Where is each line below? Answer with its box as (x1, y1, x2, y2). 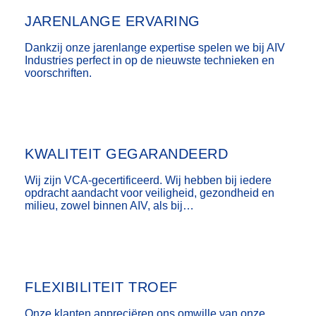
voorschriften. (25, 66, 92, 79)
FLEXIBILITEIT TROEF (25, 279, 178, 295)
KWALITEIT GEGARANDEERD (25, 146, 228, 162)
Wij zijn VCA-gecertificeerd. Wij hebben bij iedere (25, 174, 272, 187)
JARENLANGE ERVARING (25, 13, 200, 29)
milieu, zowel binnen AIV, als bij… (25, 200, 194, 212)
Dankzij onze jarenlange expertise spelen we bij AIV (25, 41, 285, 54)
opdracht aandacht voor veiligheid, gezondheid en (25, 187, 274, 200)
